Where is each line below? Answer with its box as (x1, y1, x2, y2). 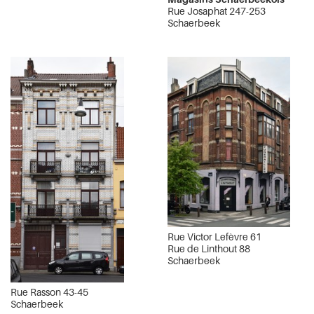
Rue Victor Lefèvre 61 (168, 230, 261, 243)
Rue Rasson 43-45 (11, 286, 88, 299)
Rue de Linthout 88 (168, 242, 250, 254)
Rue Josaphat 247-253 (168, 5, 266, 18)
